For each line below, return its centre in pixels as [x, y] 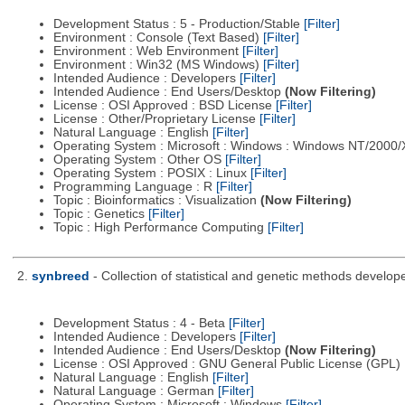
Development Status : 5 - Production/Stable [178, 24]
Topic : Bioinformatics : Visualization [156, 201]
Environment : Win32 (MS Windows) [158, 65]
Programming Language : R [134, 187]
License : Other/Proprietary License [156, 119]
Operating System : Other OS [139, 160]
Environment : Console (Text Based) [158, 38]
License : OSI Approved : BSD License [164, 106]
